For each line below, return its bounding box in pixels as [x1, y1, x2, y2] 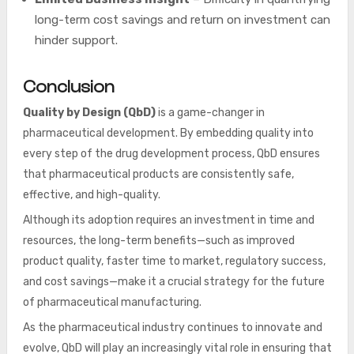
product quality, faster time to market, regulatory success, [22, 254, 326, 268]
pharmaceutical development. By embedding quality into [22, 126, 314, 140]
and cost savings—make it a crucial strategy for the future [22, 275, 325, 288]
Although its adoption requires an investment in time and [22, 213, 314, 227]
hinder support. [34, 33, 118, 47]
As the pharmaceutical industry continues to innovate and [22, 321, 322, 334]
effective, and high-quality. [22, 188, 160, 201]
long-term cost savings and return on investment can [34, 13, 330, 27]
